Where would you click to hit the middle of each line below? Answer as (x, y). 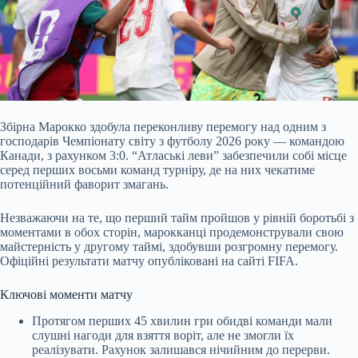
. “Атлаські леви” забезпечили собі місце (236, 155)
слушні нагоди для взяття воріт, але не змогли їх (163, 335)
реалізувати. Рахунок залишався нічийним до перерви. (181, 349)
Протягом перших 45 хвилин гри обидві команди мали (182, 320)
